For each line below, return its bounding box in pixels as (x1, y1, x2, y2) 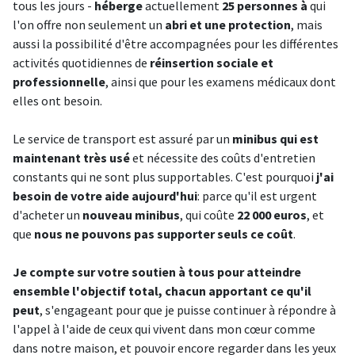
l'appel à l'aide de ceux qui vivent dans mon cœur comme (13, 321, 315, 337)
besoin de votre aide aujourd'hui (13, 188, 197, 204)
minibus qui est (232, 131, 319, 147)
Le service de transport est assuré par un (13, 131, 232, 147)
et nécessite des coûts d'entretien (130, 150, 315, 166)
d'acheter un (13, 207, 82, 223)
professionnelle (13, 74, 105, 90)
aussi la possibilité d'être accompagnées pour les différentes (13, 36, 338, 52)
